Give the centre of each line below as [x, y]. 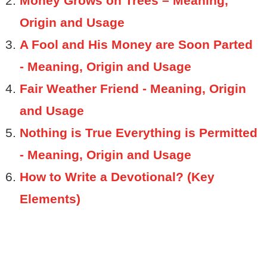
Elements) [50, 198]
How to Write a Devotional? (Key [117, 176]
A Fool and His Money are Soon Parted [136, 44]
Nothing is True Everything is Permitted [139, 132]
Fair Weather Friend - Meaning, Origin [133, 88]
